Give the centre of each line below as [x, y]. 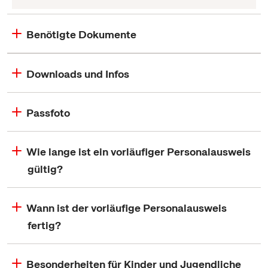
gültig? [45, 169]
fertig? [45, 225]
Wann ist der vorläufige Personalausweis [127, 208]
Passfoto [48, 113]
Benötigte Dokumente [81, 34]
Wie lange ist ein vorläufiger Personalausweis [138, 152]
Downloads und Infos [78, 74]
